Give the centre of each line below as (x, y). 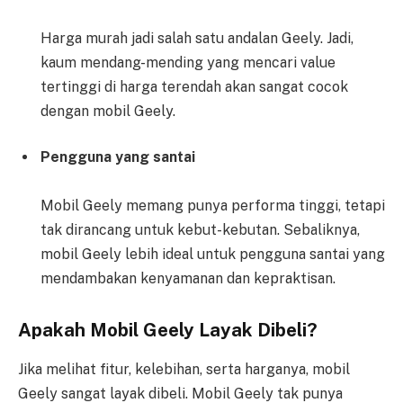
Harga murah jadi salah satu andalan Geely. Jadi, (197, 38)
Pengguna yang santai (118, 157)
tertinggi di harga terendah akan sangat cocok (194, 86)
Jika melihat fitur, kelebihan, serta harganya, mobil (184, 370)
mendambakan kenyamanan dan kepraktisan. (188, 279)
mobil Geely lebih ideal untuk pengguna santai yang (213, 255)
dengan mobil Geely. (108, 111)
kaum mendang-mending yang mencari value (188, 62)
